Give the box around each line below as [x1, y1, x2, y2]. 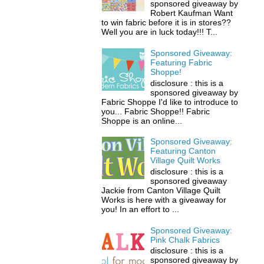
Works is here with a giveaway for [101, 195, 227, 204]
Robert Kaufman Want [150, 8, 233, 18]
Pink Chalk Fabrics [150, 235, 220, 245]
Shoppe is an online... [101, 115, 183, 126]
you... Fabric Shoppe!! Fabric [101, 106, 210, 116]
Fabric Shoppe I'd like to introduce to [101, 97, 239, 107]
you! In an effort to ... [101, 204, 180, 214]
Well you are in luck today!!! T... [101, 27, 218, 37]
